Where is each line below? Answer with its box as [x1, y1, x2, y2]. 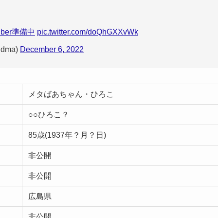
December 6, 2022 [20, 45, 84, 54]
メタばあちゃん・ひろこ [28, 90, 114, 98]
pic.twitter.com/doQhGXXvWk [37, 27, 138, 36]
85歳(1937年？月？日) [28, 130, 106, 139]
